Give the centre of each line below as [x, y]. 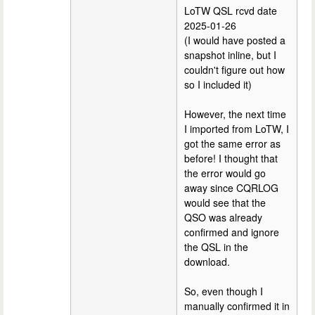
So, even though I [224, 291]
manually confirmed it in [237, 306]
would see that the [225, 203]
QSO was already [223, 218]
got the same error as [232, 144]
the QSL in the [216, 247]
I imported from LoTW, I [237, 129]
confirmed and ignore [232, 232]
